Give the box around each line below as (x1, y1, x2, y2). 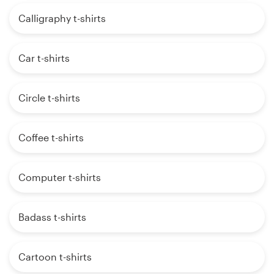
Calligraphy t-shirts (18, 12, 106, 24)
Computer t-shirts (18, 171, 101, 183)
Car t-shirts (18, 52, 70, 64)
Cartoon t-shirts (18, 251, 92, 263)
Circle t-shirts (18, 92, 80, 104)
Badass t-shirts (18, 211, 86, 223)
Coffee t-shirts (18, 131, 84, 144)
